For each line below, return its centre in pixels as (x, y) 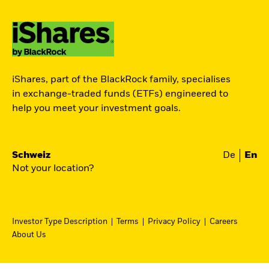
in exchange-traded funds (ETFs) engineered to (120, 94)
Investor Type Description (60, 222)
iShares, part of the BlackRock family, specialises (121, 80)
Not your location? (53, 168)
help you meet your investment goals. (96, 108)
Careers (224, 222)
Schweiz (31, 155)
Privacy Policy (174, 222)
